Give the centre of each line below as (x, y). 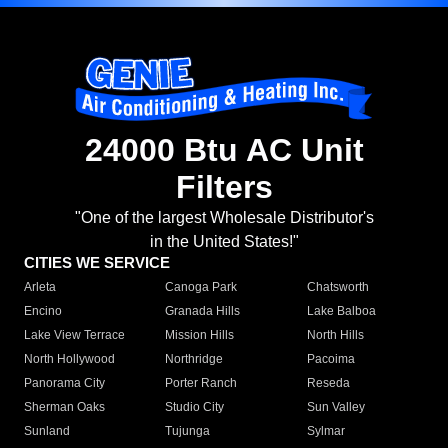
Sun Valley (335, 407)
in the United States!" (224, 242)
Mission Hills (200, 335)
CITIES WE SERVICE (97, 263)
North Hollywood (69, 359)
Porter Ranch (201, 383)
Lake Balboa (341, 311)
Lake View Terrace (74, 335)
